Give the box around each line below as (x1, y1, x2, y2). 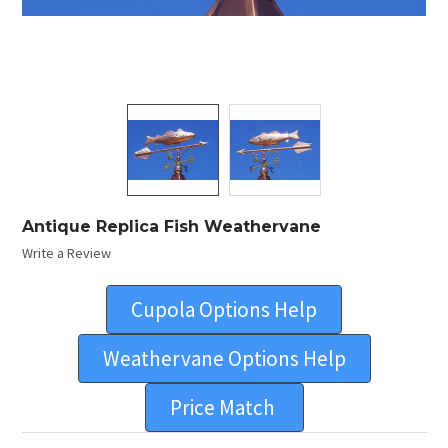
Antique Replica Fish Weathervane (21, 216, 321, 236)
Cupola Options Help (131, 296, 317, 324)
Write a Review (21, 244, 111, 263)
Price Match (169, 394, 279, 422)
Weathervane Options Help (102, 345, 346, 373)
